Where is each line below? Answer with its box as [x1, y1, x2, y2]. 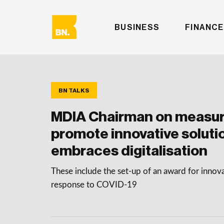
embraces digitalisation [51, 143, 207, 158]
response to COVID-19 [51, 180, 137, 189]
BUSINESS [114, 23, 160, 31]
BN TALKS [58, 87, 89, 93]
